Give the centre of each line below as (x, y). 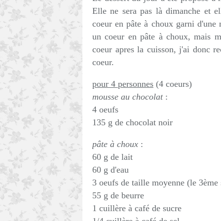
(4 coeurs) (173, 84)
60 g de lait (112, 157)
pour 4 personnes (123, 84)
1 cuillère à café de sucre (137, 208)
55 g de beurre (118, 195)
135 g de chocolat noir (132, 122)
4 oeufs (105, 110)
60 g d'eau (110, 170)
